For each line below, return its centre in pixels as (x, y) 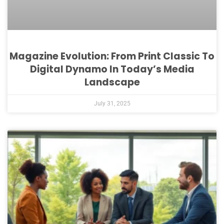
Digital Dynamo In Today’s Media (112, 69)
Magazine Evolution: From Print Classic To (112, 56)
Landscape (112, 82)
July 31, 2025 (112, 103)
